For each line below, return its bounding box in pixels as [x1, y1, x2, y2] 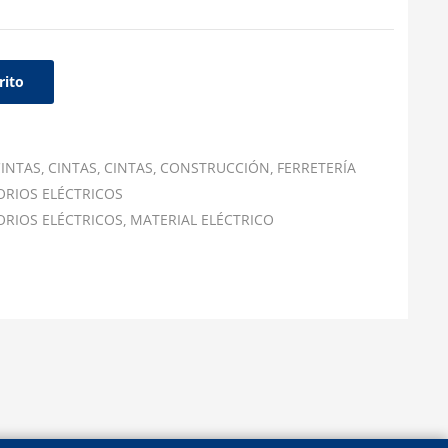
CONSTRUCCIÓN [159, 158, 270, 177]
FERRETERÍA [276, 158, 356, 177]
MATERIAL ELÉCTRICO [129, 210, 274, 229]
